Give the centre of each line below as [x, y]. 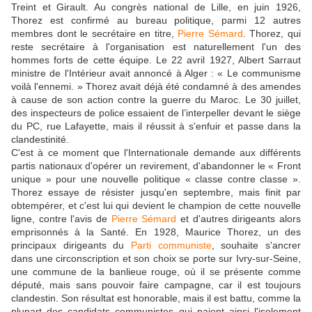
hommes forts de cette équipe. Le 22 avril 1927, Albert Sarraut [156, 60]
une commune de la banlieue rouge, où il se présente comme [156, 271]
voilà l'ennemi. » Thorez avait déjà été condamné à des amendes [156, 86]
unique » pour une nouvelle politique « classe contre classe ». [156, 179]
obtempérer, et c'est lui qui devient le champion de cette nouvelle [156, 205]
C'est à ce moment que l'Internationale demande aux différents [156, 152]
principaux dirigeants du [71, 245]
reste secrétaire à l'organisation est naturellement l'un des [156, 46]
